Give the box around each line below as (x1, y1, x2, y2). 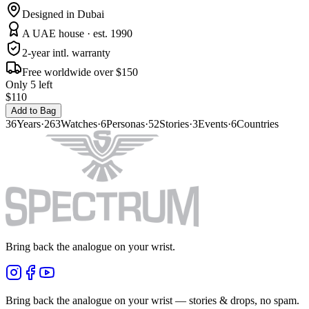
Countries (237, 118, 279, 130)
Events (198, 118, 228, 130)
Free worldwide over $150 (22, 66, 138, 79)
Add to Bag (11, 106, 56, 117)
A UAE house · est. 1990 (22, 28, 132, 40)
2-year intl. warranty (22, 47, 110, 59)
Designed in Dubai (22, 8, 104, 21)
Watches (61, 118, 97, 130)
